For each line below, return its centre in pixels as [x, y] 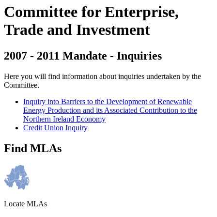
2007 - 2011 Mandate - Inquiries [83, 55]
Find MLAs [33, 148]
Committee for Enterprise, [91, 12]
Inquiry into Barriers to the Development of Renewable [108, 101]
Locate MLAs [25, 203]
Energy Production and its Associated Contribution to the [110, 110]
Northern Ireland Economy [64, 119]
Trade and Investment [77, 30]
